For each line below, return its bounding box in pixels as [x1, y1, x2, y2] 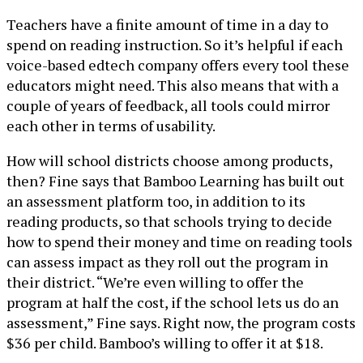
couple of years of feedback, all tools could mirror [6, 95, 330, 115]
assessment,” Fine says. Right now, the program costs [6, 312, 356, 332]
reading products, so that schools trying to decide [6, 211, 332, 231]
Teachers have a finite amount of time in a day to [6, 14, 328, 34]
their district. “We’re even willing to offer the [6, 271, 304, 292]
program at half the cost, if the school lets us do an [6, 292, 339, 312]
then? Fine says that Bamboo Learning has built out [6, 170, 344, 190]
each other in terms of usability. [6, 115, 216, 135]
